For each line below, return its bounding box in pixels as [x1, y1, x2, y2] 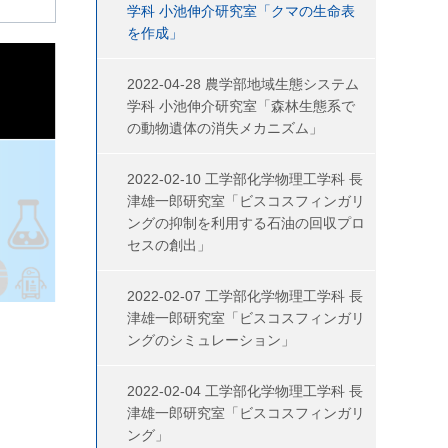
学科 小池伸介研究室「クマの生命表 [127, 3, 355, 19]
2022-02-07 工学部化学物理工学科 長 [127, 288, 363, 304]
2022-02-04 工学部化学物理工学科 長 [127, 383, 363, 399]
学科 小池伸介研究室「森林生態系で [127, 98, 355, 114]
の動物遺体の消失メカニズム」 [127, 120, 323, 136]
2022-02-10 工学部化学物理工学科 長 [127, 171, 363, 187]
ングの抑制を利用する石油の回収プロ [127, 215, 365, 231]
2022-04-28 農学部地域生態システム [127, 76, 359, 92]
